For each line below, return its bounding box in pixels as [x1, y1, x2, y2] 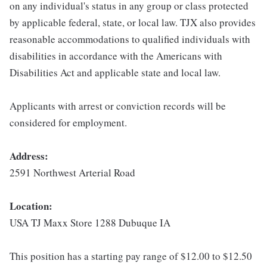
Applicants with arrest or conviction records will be [10, 99, 226, 113]
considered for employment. [10, 116, 127, 129]
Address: [10, 148, 48, 163]
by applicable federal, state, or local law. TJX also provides [10, 15, 256, 29]
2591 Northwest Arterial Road [10, 166, 135, 179]
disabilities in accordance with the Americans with [10, 49, 222, 63]
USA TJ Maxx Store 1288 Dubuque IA [10, 216, 170, 229]
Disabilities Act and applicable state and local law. [10, 66, 221, 79]
